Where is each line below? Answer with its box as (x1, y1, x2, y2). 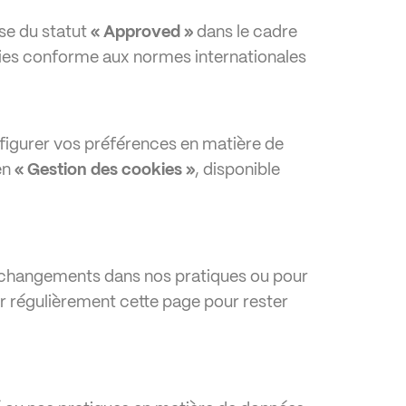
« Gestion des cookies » (14, 162, 195, 179)
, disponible (195, 162, 280, 179)
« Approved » (91, 24, 193, 41)
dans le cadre (193, 24, 297, 41)
